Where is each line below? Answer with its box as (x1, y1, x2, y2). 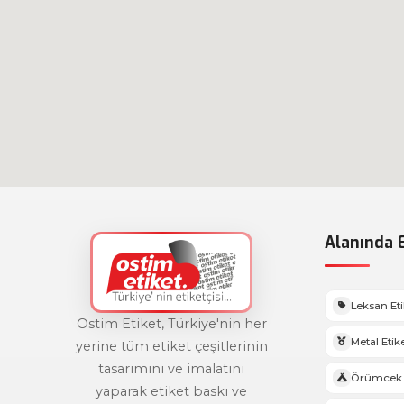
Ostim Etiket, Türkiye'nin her (76, 315, 267, 332)
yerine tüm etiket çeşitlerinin (75, 337, 268, 354)
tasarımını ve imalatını (98, 360, 244, 377)
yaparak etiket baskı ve (96, 382, 247, 399)
